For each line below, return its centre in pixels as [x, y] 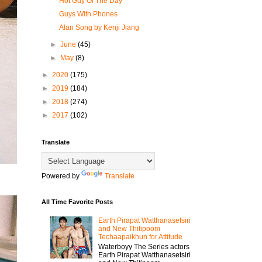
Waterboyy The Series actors [144, 247]
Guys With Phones [88, 14]
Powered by [61, 176]
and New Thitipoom [129, 229]
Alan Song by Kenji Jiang [99, 27]
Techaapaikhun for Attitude [140, 237]
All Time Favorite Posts [77, 202]
